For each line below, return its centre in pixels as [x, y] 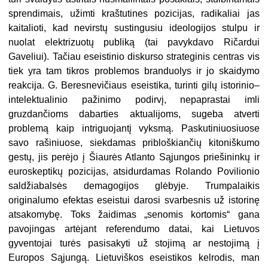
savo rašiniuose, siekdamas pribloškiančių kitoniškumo [134, 143]
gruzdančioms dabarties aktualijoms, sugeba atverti [134, 114]
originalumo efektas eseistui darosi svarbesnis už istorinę [134, 200]
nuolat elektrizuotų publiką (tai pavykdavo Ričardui [134, 42]
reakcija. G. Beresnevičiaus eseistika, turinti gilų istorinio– [134, 86]
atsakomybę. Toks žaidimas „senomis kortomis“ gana [134, 215]
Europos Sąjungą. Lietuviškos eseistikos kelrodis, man [134, 258]
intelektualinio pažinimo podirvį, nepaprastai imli [134, 100]
